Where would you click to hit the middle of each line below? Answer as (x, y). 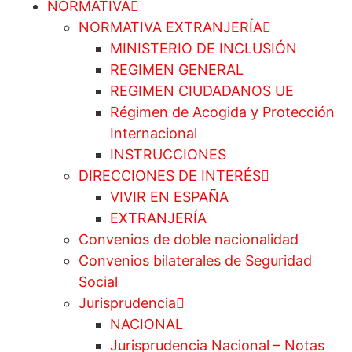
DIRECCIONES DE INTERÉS (170, 176)
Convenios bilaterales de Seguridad (195, 261)
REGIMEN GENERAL (177, 70)
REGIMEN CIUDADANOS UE (202, 91)
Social (98, 282)
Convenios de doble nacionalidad (189, 240)
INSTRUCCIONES (168, 155)
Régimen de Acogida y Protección (222, 112)
